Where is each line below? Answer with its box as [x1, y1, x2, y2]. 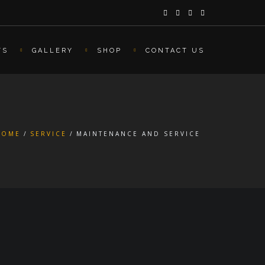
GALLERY [32, 47, 73, 54]
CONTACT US [146, 47, 205, 54]
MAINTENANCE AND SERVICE [76, 130, 201, 138]
